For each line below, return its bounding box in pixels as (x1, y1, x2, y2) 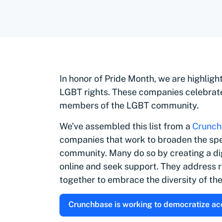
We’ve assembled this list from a (59, 121, 192, 131)
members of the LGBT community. (59, 100, 199, 111)
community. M (59, 148, 117, 158)
